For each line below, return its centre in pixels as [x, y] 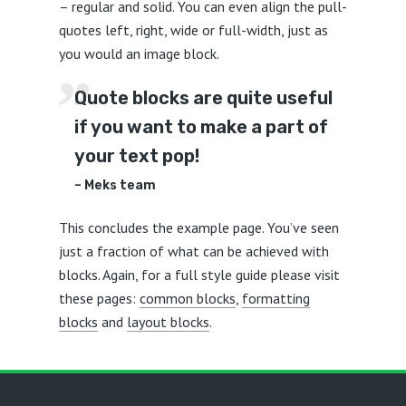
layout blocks [168, 322]
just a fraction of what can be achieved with [193, 251]
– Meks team [115, 185]
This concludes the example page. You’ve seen [198, 227]
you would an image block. [139, 53]
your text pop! [136, 156]
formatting [275, 298]
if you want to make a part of [201, 127]
